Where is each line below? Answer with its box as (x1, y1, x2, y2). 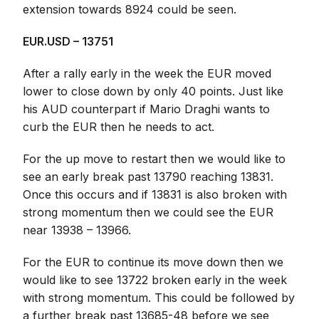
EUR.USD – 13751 (23, 34, 114, 48)
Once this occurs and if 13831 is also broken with (23, 187, 288, 202)
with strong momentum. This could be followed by (23, 291, 296, 305)
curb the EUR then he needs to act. (23, 120, 215, 134)
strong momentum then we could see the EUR (23, 205, 274, 219)
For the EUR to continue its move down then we (23, 255, 284, 269)
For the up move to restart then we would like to (23, 152, 286, 166)
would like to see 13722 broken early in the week (23, 273, 288, 287)
